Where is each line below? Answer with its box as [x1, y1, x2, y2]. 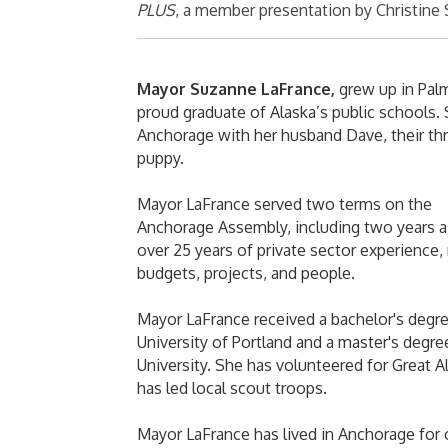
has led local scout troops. [137, 378, 327, 399]
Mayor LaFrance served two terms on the [137, 194, 432, 215]
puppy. [137, 148, 184, 169]
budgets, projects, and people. [137, 263, 355, 284]
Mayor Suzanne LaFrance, [137, 79, 339, 100]
